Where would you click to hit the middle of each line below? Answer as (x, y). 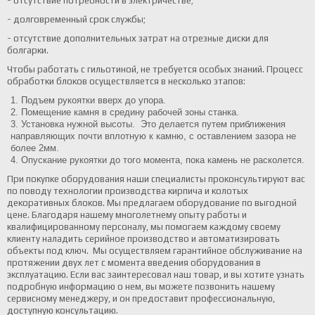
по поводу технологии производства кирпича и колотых (128, 191)
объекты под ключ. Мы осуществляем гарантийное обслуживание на (155, 251)
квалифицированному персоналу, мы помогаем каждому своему (144, 227)
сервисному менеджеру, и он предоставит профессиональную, (141, 298)
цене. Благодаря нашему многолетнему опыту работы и (127, 215)
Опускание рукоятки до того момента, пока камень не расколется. (163, 160)
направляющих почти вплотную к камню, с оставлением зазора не (153, 136)
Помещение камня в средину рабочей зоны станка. (130, 112)
